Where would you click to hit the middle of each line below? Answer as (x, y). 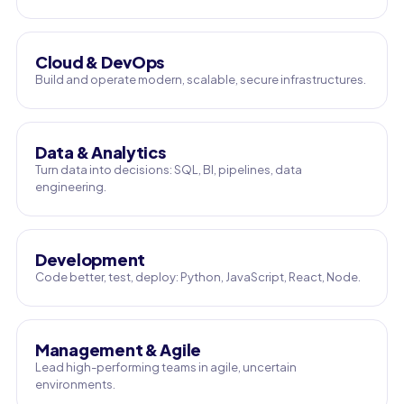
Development (91, 259)
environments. (75, 384)
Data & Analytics (101, 152)
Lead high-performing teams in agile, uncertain (166, 367)
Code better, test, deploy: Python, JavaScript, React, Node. (198, 277)
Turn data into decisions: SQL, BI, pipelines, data (169, 170)
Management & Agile (119, 349)
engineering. (71, 187)
